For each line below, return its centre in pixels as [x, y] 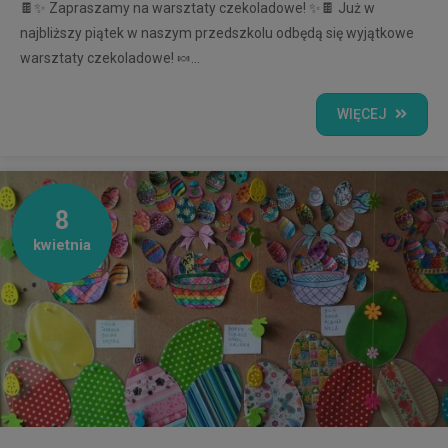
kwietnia [62, 245]
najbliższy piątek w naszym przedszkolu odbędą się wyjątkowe [217, 33]
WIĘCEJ [362, 114]
